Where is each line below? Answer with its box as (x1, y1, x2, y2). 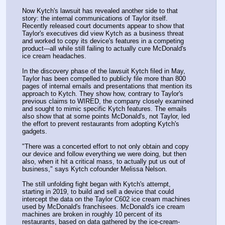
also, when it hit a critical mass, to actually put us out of (22, 158, 185, 166)
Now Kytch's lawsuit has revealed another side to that (22, 7, 178, 15)
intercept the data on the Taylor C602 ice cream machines (22, 195, 190, 203)
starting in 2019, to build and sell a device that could (22, 188, 174, 196)
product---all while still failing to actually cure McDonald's (22, 45, 186, 53)
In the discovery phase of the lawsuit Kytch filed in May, (22, 67, 185, 75)
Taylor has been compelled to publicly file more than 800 (22, 75, 186, 83)
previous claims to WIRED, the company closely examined (22, 97, 193, 105)
